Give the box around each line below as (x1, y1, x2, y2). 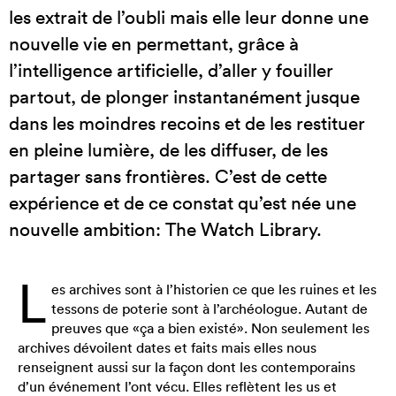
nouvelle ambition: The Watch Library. (9, 217, 322, 240)
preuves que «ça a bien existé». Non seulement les (51, 319, 369, 337)
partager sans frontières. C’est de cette (9, 164, 327, 187)
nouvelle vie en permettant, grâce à (9, 32, 299, 55)
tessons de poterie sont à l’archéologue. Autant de (51, 300, 368, 317)
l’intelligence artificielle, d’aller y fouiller (9, 58, 333, 81)
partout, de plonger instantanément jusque (9, 85, 360, 108)
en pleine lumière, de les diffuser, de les (9, 138, 328, 161)
